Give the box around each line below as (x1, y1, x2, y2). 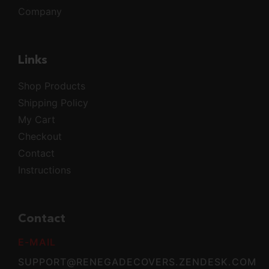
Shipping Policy (18, 97, 88, 109)
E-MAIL (18, 236, 56, 249)
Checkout (18, 130, 62, 143)
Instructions (18, 164, 71, 177)
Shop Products (18, 80, 85, 92)
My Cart (18, 113, 55, 126)
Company (18, 5, 62, 18)
